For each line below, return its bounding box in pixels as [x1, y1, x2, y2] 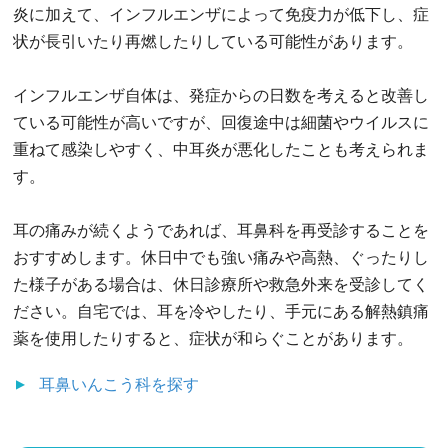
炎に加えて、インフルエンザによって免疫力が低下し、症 [13, 5, 429, 23]
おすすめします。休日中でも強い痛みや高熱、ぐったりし [13, 248, 429, 266]
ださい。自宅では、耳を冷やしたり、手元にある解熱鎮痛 [13, 302, 429, 320]
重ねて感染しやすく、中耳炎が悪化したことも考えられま [13, 140, 429, 158]
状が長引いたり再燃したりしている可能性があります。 [13, 32, 413, 50]
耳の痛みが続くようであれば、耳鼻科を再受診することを [13, 221, 429, 239]
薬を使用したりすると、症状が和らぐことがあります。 [13, 329, 413, 347]
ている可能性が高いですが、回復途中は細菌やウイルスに [13, 113, 429, 131]
